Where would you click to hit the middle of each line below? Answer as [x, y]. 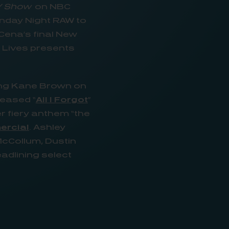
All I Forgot [62, 99]
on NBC [51, 6]
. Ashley [47, 127]
